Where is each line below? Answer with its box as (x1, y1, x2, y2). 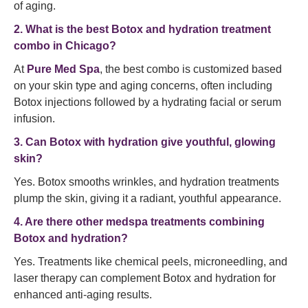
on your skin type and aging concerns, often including (14, 80, 272, 91)
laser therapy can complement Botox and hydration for (14, 272, 276, 284)
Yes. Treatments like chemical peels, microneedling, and (14, 256, 287, 267)
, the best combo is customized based (100, 63, 282, 75)
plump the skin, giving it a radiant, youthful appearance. (14, 192, 281, 204)
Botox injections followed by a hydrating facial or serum (14, 96, 281, 108)
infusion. (14, 113, 55, 124)
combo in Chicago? (14, 40, 116, 52)
